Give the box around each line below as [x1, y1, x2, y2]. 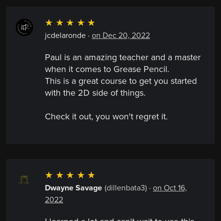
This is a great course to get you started [45, 75, 197, 87]
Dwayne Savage [45, 183, 102, 193]
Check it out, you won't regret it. [45, 111, 168, 122]
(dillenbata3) [105, 183, 147, 193]
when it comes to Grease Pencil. [45, 64, 169, 75]
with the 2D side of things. [45, 87, 146, 99]
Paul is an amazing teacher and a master [45, 52, 201, 63]
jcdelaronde [45, 31, 86, 41]
